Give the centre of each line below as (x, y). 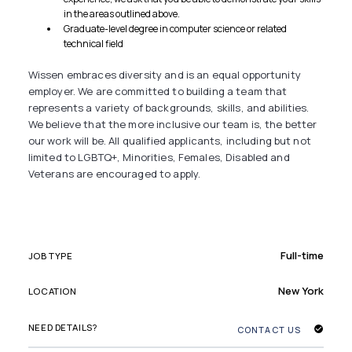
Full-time (302, 256)
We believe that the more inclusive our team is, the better (172, 124)
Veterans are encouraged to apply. (114, 173)
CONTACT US (269, 329)
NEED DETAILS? (62, 328)
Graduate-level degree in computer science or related (176, 28)
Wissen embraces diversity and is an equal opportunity (164, 74)
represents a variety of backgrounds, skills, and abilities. (169, 107)
